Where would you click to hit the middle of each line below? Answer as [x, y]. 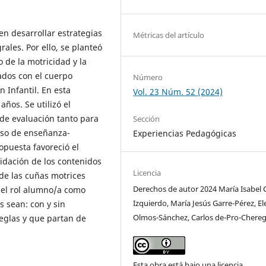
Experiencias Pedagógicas [185, 134]
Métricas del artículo [169, 35]
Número [148, 77]
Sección [147, 119]
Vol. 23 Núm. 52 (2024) [178, 92]
